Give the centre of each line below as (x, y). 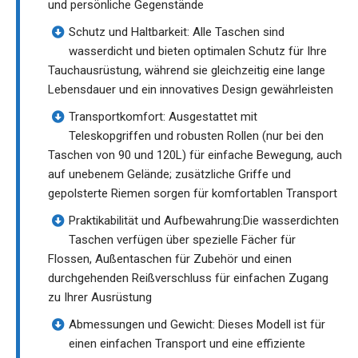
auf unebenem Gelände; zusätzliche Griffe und (169, 174)
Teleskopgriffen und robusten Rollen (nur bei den (196, 135)
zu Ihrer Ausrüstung (100, 297)
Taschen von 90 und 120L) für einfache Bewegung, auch (195, 155)
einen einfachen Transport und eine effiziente (187, 343)
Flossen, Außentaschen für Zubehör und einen (170, 259)
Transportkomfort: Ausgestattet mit (163, 116)
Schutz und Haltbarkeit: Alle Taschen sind (177, 32)
